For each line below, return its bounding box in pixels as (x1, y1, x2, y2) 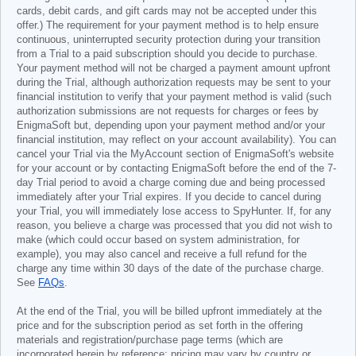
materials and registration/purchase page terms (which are (17, 335, 283, 346)
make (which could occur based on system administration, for (17, 234, 300, 246)
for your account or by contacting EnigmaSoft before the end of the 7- (17, 163, 336, 174)
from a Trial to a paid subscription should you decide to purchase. (17, 48, 318, 60)
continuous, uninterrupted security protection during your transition (17, 34, 320, 45)
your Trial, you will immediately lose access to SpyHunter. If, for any (17, 206, 331, 217)
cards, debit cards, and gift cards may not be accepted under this (17, 6, 317, 17)
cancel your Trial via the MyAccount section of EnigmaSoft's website (17, 149, 334, 160)
